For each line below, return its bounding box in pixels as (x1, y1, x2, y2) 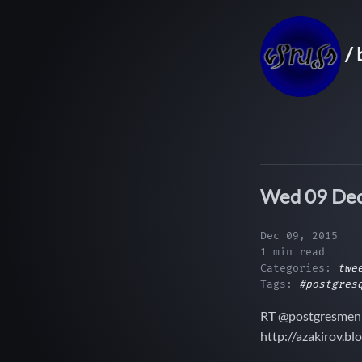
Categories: (260, 261, 338, 275)
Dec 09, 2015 (260, 229, 338, 242)
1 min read (260, 245, 325, 259)
